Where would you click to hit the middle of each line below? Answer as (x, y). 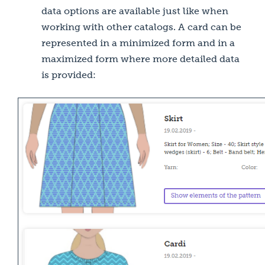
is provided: (69, 75)
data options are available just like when (135, 11)
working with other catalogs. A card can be (141, 27)
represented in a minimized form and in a (138, 43)
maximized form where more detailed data (140, 59)
